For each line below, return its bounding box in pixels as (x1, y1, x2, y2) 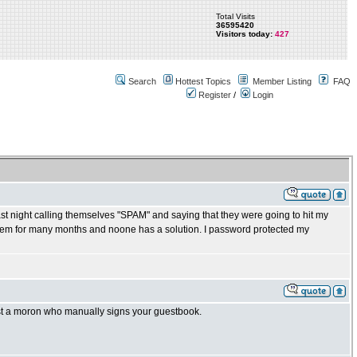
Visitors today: (216, 29, 273, 38)
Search (128, 76, 156, 86)
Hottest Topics (175, 76, 231, 86)
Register (196, 90, 231, 100)
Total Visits (216, 12, 256, 21)
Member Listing (253, 76, 312, 86)
